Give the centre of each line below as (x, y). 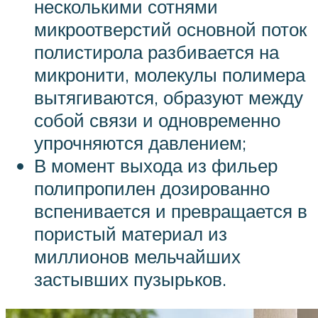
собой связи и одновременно (157, 120)
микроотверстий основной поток (170, 29)
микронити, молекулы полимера (170, 75)
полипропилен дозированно (152, 188)
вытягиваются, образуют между (169, 98)
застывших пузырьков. (130, 279)
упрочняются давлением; (140, 143)
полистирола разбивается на (157, 52)
